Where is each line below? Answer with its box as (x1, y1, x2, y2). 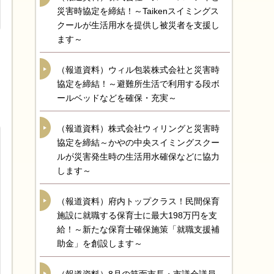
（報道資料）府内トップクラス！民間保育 (57, 196, 220, 206)
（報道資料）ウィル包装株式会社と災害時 (57, 65, 220, 75)
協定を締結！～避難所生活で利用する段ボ (57, 79, 220, 89)
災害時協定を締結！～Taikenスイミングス (57, 6, 219, 16)
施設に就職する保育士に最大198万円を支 (57, 210, 217, 220)
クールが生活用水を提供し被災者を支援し (57, 20, 220, 30)
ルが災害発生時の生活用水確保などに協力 (57, 152, 220, 161)
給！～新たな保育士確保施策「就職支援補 (57, 224, 220, 234)
